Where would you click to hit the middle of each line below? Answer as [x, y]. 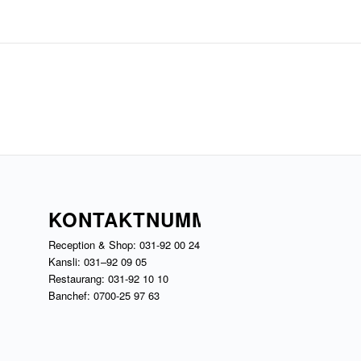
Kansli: [66, 261]
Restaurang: [78, 278]
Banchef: [71, 295]
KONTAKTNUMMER [142, 219]
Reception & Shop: [93, 244]
